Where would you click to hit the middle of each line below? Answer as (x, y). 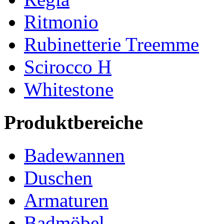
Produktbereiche (73, 122)
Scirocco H (68, 66)
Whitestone (69, 89)
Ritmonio (61, 21)
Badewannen (74, 155)
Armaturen (66, 200)
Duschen (58, 178)
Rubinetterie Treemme (111, 44)
